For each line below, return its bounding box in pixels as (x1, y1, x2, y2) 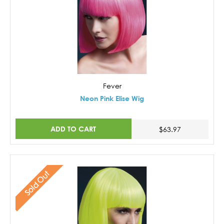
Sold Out (22, 169, 51, 197)
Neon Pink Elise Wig (80, 93, 144, 102)
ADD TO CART (50, 124, 96, 133)
